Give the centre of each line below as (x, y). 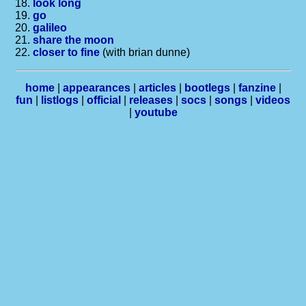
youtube (156, 112)
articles (157, 88)
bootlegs (207, 88)
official (104, 100)
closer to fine (67, 52)
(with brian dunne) (145, 52)
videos (273, 100)
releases (151, 100)
